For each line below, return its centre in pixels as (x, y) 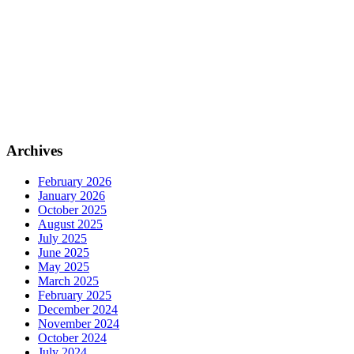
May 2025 (64, 266)
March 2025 (68, 281)
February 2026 (75, 181)
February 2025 (75, 295)
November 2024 (79, 323)
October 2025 (72, 209)
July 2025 (62, 238)
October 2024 (72, 337)
